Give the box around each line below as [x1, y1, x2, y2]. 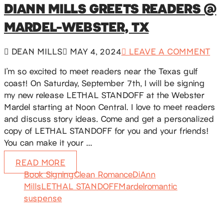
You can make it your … [4, 136, 92, 148]
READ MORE [15, 156, 65, 168]
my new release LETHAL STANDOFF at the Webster [4, 88, 205, 101]
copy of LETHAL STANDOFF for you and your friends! [4, 124, 209, 136]
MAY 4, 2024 [67, 45, 121, 57]
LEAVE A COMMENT [126, 45, 210, 57]
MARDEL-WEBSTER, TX [4, 16, 149, 35]
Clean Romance [74, 167, 132, 180]
